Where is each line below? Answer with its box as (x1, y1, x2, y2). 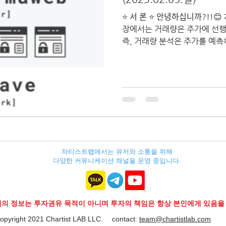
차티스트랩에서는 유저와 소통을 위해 (62, 147, 173, 155)
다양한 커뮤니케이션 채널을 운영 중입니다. (53, 156, 181, 164)
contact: (112, 214, 139, 223)
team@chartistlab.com (139, 214, 211, 223)
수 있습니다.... (122, 48, 172, 58)
